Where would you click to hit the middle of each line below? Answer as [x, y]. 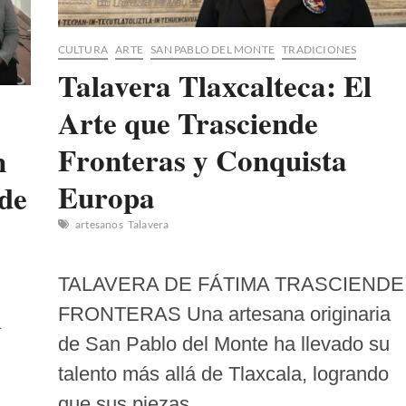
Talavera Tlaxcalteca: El [214, 85]
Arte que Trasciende [188, 122]
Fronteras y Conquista [202, 159]
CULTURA [82, 49]
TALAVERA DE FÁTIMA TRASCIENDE [231, 284]
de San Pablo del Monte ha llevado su [223, 344]
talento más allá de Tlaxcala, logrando [223, 374]
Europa [106, 197]
